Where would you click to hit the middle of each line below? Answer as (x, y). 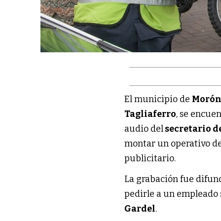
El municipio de (158, 99)
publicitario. (150, 158)
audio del (144, 129)
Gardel (140, 208)
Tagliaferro (150, 114)
